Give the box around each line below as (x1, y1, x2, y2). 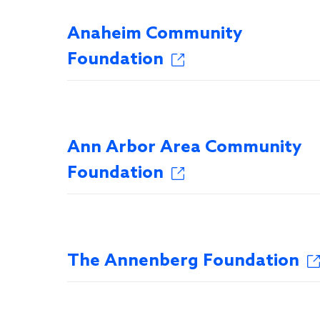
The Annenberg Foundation (67, 251, 299, 271)
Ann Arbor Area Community (67, 137, 301, 158)
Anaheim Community (67, 24, 242, 44)
